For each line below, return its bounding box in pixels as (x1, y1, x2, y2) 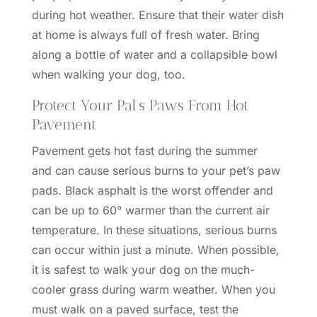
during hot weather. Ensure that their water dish (31, 8, 284, 22)
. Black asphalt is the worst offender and (57, 183, 273, 197)
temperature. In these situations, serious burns (31, 223, 277, 237)
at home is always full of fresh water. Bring (31, 28, 260, 42)
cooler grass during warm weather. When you (31, 282, 275, 296)
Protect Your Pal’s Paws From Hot (31, 96, 248, 114)
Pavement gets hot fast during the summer (31, 144, 258, 158)
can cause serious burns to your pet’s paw (54, 163, 280, 178)
